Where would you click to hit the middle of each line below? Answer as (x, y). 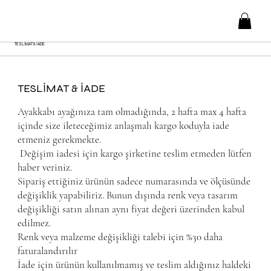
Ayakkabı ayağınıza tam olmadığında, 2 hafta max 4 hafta (132, 112)
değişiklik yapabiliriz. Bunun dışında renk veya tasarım (128, 195)
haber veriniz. (45, 168)
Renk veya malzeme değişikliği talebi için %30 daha (120, 237)
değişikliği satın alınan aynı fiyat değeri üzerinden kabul (131, 209)
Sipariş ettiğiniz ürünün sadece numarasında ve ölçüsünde (134, 181)
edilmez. (36, 223)
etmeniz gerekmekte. (61, 140)
